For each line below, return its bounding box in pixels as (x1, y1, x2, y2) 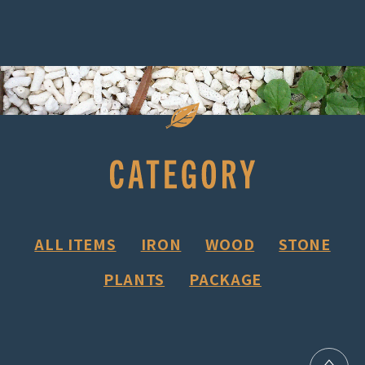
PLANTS (103, 268, 165, 289)
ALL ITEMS (34, 233, 117, 254)
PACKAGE (189, 268, 262, 289)
